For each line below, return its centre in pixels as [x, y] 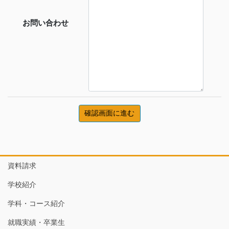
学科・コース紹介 [36, 203]
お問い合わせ [45, 23]
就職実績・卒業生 [36, 222]
